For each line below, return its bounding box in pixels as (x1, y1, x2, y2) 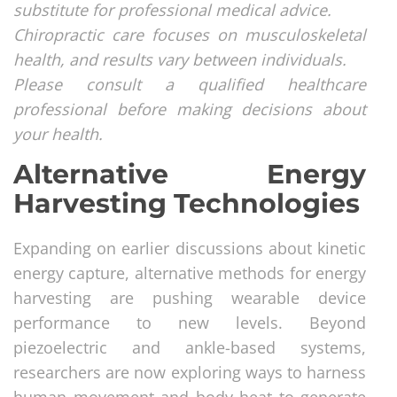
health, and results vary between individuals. (13, 48, 346, 70)
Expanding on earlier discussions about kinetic (13, 237, 366, 259)
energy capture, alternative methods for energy (13, 261, 366, 284)
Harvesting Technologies (13, 186, 360, 220)
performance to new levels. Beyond (13, 311, 366, 333)
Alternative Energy (13, 157, 366, 191)
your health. (13, 122, 103, 144)
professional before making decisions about (13, 97, 366, 120)
